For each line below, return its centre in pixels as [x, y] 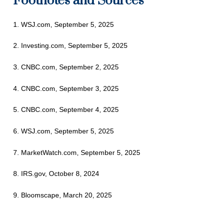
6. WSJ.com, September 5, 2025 [63, 131]
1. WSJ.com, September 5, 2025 [63, 24]
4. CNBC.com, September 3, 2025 [66, 88]
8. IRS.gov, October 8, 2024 [57, 174]
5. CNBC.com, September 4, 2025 [66, 110]
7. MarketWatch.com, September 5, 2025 [77, 152]
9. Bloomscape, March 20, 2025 [63, 195]
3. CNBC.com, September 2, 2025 [66, 67]
